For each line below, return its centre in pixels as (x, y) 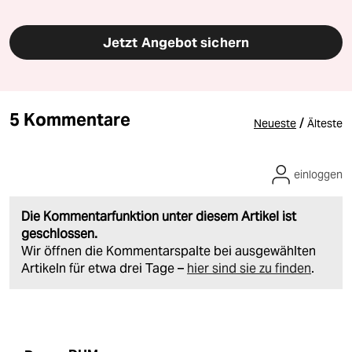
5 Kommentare (70, 120)
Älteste (325, 124)
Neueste (275, 124)
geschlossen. (59, 234)
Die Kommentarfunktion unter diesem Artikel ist (159, 217)
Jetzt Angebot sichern (176, 43)
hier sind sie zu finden (249, 269)
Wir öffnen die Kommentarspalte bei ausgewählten (169, 251)
